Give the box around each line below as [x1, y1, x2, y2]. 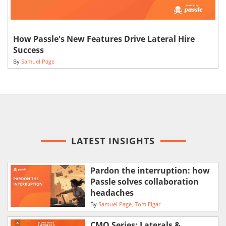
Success [13, 44, 44, 55]
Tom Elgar [134, 200, 160, 208]
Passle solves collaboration [90, 176, 199, 187]
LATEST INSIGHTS [71, 134, 155, 147]
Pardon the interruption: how [90, 164, 210, 176]
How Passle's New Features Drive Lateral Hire [13, 33, 195, 44]
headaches [90, 187, 134, 198]
